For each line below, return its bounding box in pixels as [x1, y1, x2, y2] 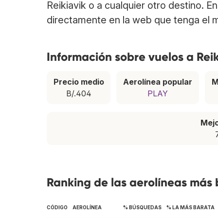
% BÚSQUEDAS [123, 204, 162, 211]
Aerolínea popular [123, 77, 193, 87]
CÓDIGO [47, 204, 68, 211]
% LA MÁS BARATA [166, 204, 215, 211]
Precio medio [53, 77, 104, 87]
